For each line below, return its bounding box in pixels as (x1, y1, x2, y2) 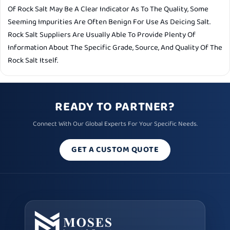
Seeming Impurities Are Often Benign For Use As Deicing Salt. (8, 16, 210, 29)
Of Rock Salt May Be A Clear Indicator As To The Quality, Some (8, 3, 208, 16)
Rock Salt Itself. (8, 54, 58, 67)
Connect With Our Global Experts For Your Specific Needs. (32, 119, 198, 130)
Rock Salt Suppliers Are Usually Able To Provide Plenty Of (8, 29, 196, 42)
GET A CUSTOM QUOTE (71, 143, 159, 157)
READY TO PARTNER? (55, 97, 175, 118)
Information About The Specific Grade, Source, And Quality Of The (8, 42, 222, 54)
